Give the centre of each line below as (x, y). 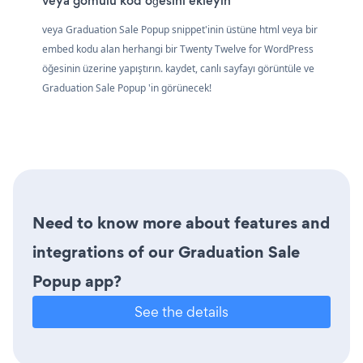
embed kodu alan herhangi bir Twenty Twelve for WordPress (178, 49)
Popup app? (77, 281)
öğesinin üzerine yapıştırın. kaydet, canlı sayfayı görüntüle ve (178, 68)
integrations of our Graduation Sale (166, 252)
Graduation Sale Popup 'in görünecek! (127, 88)
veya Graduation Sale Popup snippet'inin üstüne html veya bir (180, 29)
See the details (181, 311)
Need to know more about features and (181, 222)
